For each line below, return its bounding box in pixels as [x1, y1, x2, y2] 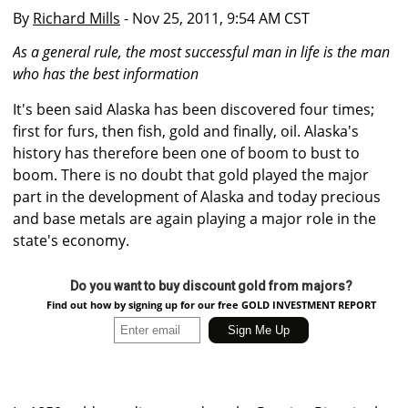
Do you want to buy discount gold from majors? [69, 279, 352, 294]
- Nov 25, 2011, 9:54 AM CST [120, 8, 310, 28]
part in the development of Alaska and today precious [13, 187, 381, 208]
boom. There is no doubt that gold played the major [13, 165, 369, 186]
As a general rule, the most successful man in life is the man [13, 42, 390, 63]
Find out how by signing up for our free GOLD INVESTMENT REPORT [46, 298, 376, 312]
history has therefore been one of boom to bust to [13, 143, 360, 164]
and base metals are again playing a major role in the [13, 209, 376, 229]
